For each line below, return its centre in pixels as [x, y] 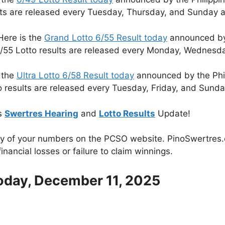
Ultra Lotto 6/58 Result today [75, 76]
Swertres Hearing [41, 113]
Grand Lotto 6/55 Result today [106, 37]
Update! [173, 113]
